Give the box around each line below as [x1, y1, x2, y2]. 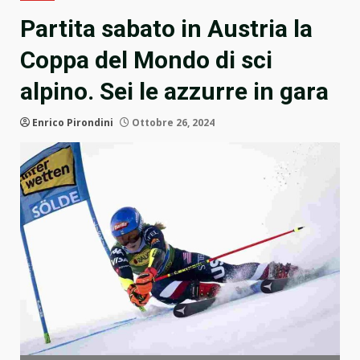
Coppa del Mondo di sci [20, 46, 272, 75]
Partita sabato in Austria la [20, 14, 313, 43]
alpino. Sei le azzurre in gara [20, 77, 329, 106]
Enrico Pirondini [32, 116, 113, 130]
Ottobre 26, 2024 [129, 116, 215, 130]
